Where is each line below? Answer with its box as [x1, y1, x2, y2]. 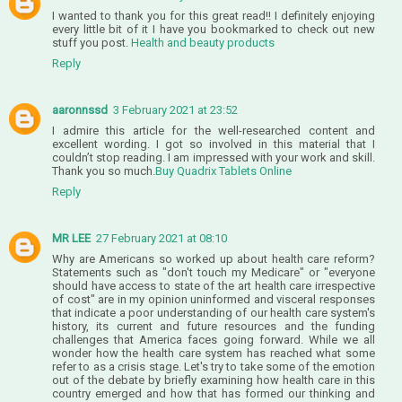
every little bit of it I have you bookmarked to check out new [52, 22, 375, 36]
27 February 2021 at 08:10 [96, 231, 227, 245]
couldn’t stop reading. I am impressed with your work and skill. [52, 150, 375, 164]
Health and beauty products [131, 35, 275, 49]
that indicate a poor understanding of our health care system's [52, 305, 375, 319]
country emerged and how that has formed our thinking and [52, 386, 375, 400]
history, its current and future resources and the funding [52, 319, 375, 333]
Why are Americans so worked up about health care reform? [52, 251, 375, 266]
